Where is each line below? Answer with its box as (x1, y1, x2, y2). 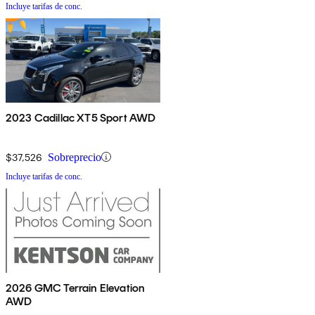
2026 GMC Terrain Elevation (6, 281, 146, 295)
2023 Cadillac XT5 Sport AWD (6, 110, 156, 124)
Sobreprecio (48, 150, 101, 163)
